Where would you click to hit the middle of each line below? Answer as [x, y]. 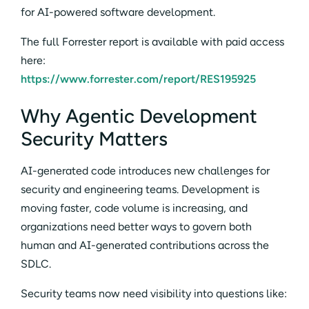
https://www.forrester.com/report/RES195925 [138, 79]
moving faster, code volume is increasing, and [134, 208]
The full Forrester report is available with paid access [152, 41]
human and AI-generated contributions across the [145, 245]
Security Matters [94, 138]
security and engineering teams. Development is [140, 189]
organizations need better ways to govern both [136, 226]
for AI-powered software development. [118, 12]
